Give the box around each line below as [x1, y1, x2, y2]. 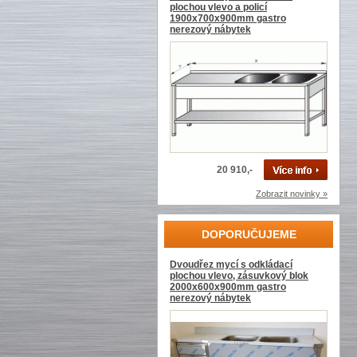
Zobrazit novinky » [256, 189, 328, 198]
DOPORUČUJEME [201, 228, 296, 241]
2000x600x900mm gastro [170, 281, 286, 292]
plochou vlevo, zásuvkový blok [170, 270, 308, 281]
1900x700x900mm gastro [170, 13, 286, 24]
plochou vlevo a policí [170, 2, 267, 13]
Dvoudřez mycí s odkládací [170, 259, 292, 270]
